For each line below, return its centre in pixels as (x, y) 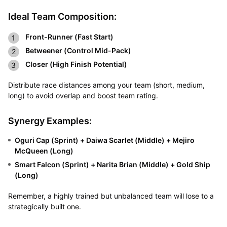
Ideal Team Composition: (63, 16)
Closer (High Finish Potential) (77, 64)
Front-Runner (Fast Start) (70, 36)
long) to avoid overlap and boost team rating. (84, 95)
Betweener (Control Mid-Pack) (79, 50)
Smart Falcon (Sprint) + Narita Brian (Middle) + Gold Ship (112, 164)
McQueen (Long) (45, 150)
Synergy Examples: (51, 121)
